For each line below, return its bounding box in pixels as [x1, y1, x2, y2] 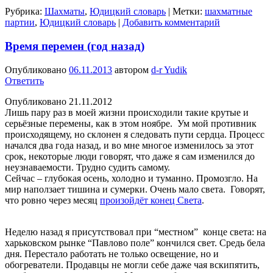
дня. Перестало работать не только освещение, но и [5, 248, 219, 259]
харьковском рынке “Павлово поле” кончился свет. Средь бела [5, 237, 265, 248]
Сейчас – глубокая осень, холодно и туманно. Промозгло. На [5, 172, 258, 183]
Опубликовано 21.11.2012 [5, 96, 112, 107]
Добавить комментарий [122, 17, 220, 28]
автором [115, 64, 151, 75]
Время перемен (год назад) [5, 39, 144, 52]
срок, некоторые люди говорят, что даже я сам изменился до [5, 151, 255, 161]
